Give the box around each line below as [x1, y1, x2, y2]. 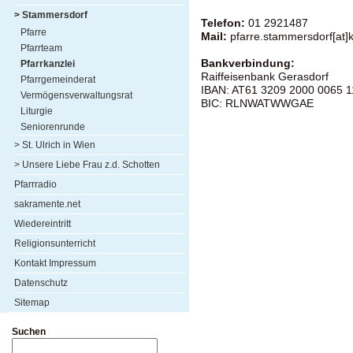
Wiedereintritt [14, 218, 71, 229]
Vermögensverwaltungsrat [20, 90, 132, 101]
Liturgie [20, 106, 53, 117]
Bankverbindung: [201, 58, 298, 69]
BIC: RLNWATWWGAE [201, 98, 314, 110]
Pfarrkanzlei [20, 58, 75, 69]
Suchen [12, 326, 46, 337]
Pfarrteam [20, 43, 62, 54]
